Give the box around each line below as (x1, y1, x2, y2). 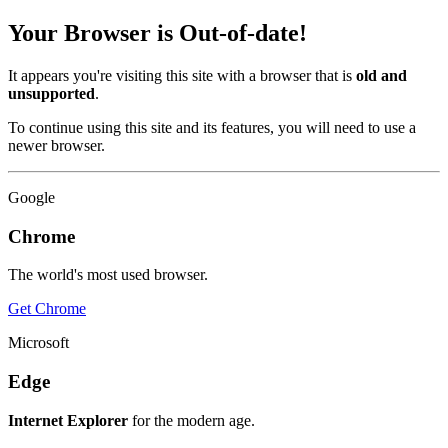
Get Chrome (8, 300, 86, 318)
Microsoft (8, 334, 69, 352)
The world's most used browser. (8, 266, 208, 284)
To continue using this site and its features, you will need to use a (8, 118, 416, 136)
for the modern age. (128, 411, 255, 429)
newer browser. (8, 136, 105, 154)
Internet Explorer (8, 411, 128, 429)
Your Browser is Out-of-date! (8, 19, 307, 46)
